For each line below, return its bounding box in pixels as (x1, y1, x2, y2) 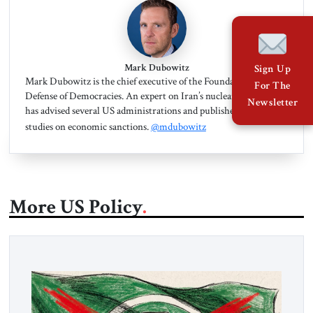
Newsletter (247, 95, 298, 109)
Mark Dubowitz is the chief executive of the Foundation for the (24, 74, 280, 89)
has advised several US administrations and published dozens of (24, 103, 278, 118)
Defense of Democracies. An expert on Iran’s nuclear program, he (24, 89, 288, 103)
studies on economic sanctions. (24, 119, 151, 134)
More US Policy (8, 194, 143, 220)
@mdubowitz (150, 119, 206, 134)
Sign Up (254, 61, 291, 75)
